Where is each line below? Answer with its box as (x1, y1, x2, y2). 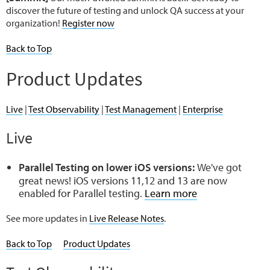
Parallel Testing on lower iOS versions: (19, 160, 197, 174)
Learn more (145, 186, 197, 200)
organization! (6, 16, 62, 29)
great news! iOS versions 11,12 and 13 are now (19, 173, 227, 187)
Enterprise (183, 102, 223, 115)
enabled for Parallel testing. (19, 186, 145, 200)
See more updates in (6, 212, 89, 224)
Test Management (105, 102, 177, 115)
